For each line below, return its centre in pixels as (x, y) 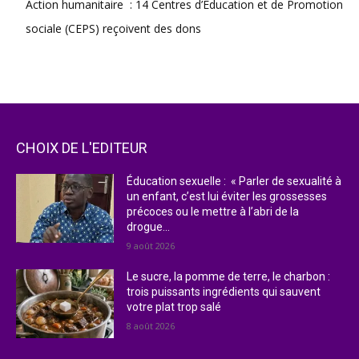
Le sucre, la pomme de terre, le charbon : (229, 277)
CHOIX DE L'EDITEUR (82, 148)
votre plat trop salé (174, 307)
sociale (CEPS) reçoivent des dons (113, 29)
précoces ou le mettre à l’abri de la (213, 212)
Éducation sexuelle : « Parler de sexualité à (234, 182)
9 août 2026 (151, 246)
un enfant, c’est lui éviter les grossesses (227, 197)
